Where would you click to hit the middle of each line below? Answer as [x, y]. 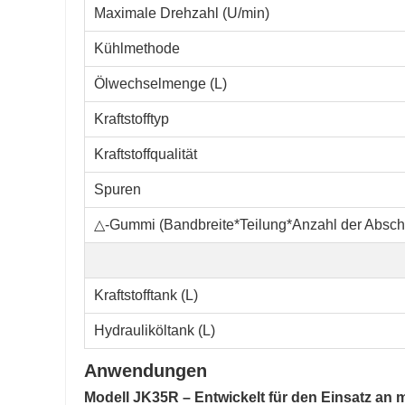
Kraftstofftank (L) [146, 296]
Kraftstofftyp [132, 119]
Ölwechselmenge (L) [160, 84]
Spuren [118, 190]
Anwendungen [146, 371]
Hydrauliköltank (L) [155, 331]
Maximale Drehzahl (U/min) [182, 14]
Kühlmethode [137, 49]
